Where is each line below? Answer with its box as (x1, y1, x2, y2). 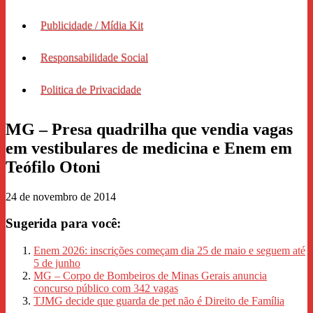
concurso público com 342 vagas (34, 282, 178, 295)
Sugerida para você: (6, 216, 121, 231)
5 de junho (34, 257, 80, 270)
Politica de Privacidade (41, 83, 141, 96)
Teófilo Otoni (6, 157, 101, 176)
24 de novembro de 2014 (6, 190, 116, 203)
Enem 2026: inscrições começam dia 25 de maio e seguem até (34, 245, 305, 257)
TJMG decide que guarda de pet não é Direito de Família (34, 295, 284, 307)
